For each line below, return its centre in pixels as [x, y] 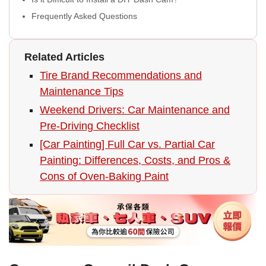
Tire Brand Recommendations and [121, 75]
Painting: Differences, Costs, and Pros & [135, 160]
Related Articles [64, 57]
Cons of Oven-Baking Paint [104, 176]
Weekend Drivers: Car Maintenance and [135, 110]
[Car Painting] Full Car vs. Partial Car [127, 144]
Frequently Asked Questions [84, 16]
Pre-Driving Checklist [90, 126]
